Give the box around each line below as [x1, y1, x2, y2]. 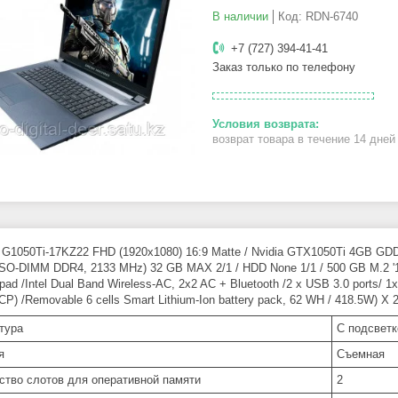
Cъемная [337, 347, 385, 362]
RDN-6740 [306, 10, 358, 24]
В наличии [212, 10, 268, 24]
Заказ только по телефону [212, 60, 355, 75]
